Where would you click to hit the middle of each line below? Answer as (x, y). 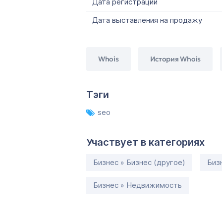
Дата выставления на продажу (147, 20)
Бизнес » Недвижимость (138, 185)
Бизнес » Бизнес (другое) (139, 162)
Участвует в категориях (145, 142)
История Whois (175, 59)
